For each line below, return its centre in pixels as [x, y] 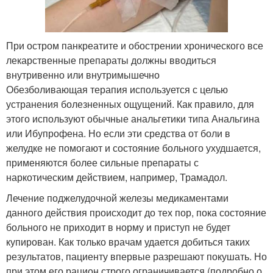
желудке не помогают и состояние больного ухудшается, [133, 148]
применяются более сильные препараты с [102, 163]
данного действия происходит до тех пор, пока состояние [136, 213]
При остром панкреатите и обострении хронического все [135, 46]
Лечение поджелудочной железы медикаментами [117, 198]
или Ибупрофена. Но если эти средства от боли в [118, 133]
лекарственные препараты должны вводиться [111, 60]
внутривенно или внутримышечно [83, 75]
